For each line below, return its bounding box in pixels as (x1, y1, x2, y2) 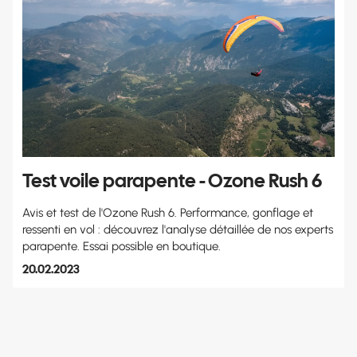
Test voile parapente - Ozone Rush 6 (22, 168, 322, 194)
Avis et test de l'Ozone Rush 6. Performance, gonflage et (22, 206, 313, 221)
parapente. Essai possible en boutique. (22, 239, 221, 254)
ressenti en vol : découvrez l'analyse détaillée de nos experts (22, 222, 333, 237)
